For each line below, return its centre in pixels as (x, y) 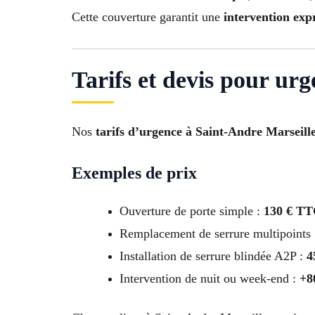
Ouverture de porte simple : (192, 211)
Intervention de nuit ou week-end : (210, 278)
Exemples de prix (134, 173)
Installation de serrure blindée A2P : (213, 256)
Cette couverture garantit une (148, 17)
